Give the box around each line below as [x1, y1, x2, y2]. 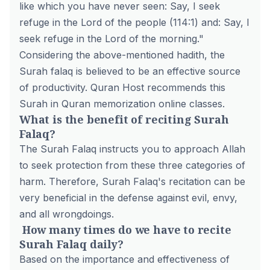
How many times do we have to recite [19, 222, 231, 237]
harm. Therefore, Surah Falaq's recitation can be [19, 175, 245, 187]
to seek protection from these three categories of [19, 159, 245, 171]
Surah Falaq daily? [19, 237, 124, 251]
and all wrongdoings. [19, 208, 114, 220]
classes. [186, 98, 225, 110]
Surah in [19, 98, 61, 110]
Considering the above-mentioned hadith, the [19, 49, 225, 61]
